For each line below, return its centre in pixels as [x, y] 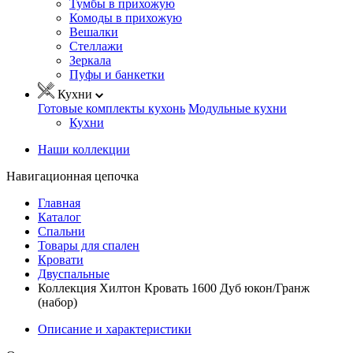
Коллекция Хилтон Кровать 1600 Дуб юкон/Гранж [174, 288]
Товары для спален [89, 245]
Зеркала [90, 60]
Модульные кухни [238, 108]
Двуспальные [74, 273]
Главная [59, 203]
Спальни [61, 231]
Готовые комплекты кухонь [111, 108]
